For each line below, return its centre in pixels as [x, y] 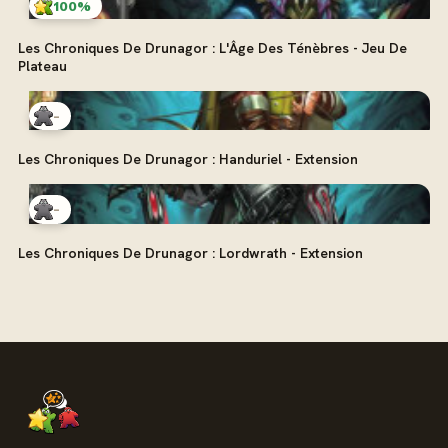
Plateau [42, 65]
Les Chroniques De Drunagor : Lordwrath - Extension [190, 252]
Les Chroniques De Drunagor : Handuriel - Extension [188, 159]
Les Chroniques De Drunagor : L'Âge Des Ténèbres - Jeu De [212, 47]
